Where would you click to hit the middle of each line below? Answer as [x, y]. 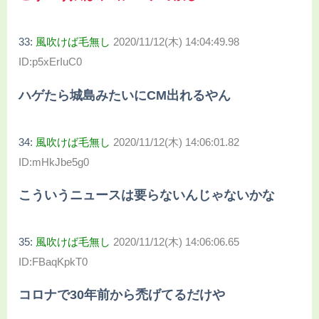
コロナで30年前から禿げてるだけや [122, 295]
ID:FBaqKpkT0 [53, 261]
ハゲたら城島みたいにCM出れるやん [125, 95]
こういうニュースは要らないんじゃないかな [147, 195]
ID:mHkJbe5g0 [54, 162]
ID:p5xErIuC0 [50, 62]
